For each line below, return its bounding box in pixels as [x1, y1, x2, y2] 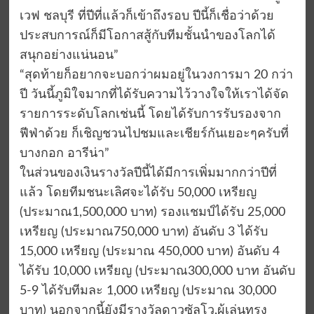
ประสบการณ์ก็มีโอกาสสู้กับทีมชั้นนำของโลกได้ [19, 29, 275, 43]
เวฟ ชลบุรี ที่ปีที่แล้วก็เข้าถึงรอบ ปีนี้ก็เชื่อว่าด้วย [19, 10, 274, 23]
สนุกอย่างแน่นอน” [19, 49, 118, 62]
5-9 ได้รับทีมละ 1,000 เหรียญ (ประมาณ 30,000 [19, 285, 276, 298]
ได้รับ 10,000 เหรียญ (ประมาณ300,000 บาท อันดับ [19, 265, 295, 278]
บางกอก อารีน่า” [19, 147, 109, 161]
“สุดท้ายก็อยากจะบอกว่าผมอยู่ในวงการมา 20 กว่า [19, 69, 293, 82]
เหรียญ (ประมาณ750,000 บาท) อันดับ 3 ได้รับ [19, 226, 268, 239]
